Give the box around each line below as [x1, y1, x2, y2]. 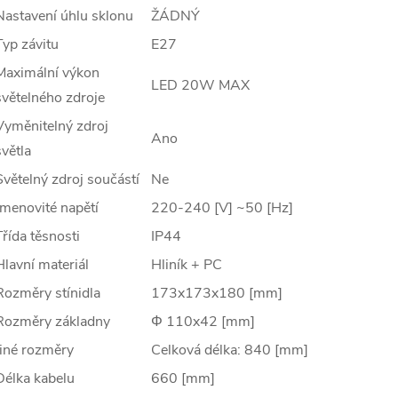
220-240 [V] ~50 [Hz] [151, 198, 293, 218]
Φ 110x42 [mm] [151, 312, 255, 331]
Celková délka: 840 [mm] [151, 340, 308, 360]
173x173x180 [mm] [151, 283, 283, 303]
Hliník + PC [151, 255, 222, 275]
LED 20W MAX [151, 76, 250, 95]
